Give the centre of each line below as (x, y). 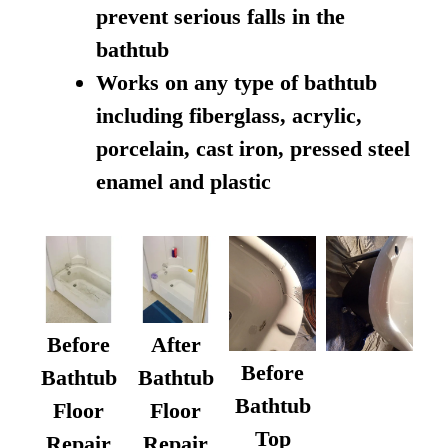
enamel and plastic (183, 181)
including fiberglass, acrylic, (229, 115)
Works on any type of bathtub (236, 82)
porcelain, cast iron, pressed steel (253, 148)
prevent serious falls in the (220, 16)
